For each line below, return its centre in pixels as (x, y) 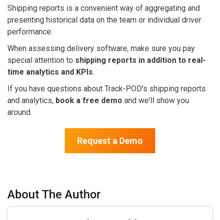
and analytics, (31, 100)
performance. (30, 31)
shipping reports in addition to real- (140, 60)
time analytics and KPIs (50, 72)
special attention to (41, 60)
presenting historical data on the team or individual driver (104, 20)
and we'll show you (156, 100)
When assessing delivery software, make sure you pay (101, 48)
